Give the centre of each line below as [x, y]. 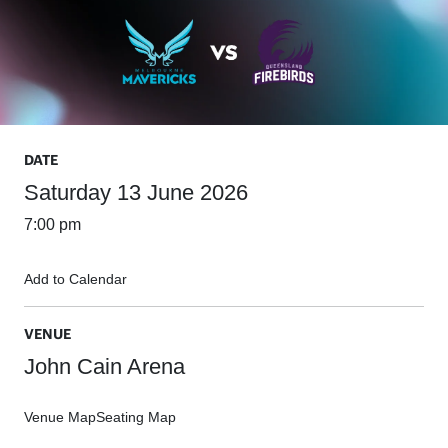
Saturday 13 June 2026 [136, 193]
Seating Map [136, 417]
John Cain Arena [104, 367]
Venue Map [60, 417]
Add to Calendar [75, 279]
